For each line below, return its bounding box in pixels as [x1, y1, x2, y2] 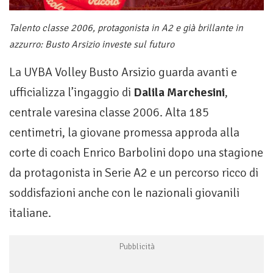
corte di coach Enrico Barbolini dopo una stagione [9, 145, 263, 161]
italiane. [9, 205, 51, 221]
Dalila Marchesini [133, 85, 225, 101]
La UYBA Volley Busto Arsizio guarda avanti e [9, 65, 237, 80]
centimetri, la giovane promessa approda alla [9, 125, 239, 141]
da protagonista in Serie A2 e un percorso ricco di [9, 165, 258, 181]
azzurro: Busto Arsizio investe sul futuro [9, 38, 174, 51]
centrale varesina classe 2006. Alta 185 [9, 105, 209, 121]
